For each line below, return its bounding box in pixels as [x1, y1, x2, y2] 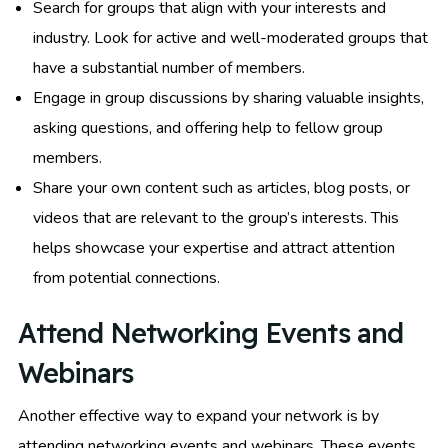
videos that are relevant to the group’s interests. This [33, 206, 399, 229]
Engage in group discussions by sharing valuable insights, [33, 86, 424, 109]
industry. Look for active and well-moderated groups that [33, 26, 428, 49]
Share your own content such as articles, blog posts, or [33, 176, 410, 199]
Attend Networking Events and [18, 315, 403, 350]
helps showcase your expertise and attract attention [33, 236, 395, 259]
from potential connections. [33, 266, 220, 289]
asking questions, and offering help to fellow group [33, 116, 383, 139]
